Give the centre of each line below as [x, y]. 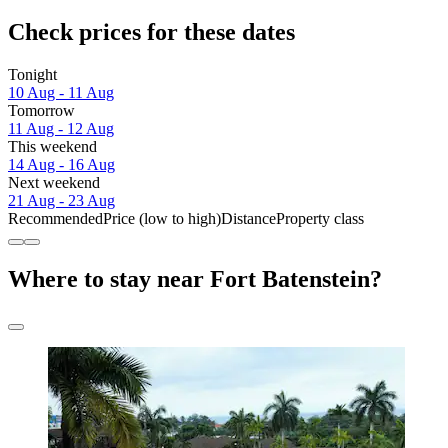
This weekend [52, 147]
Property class [320, 219]
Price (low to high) [162, 219]
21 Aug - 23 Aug [61, 201]
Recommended [55, 219]
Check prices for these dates [151, 32]
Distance [248, 219]
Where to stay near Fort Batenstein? [195, 278]
